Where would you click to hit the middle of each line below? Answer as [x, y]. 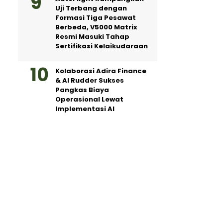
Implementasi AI [85, 109]
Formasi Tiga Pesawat [96, 18]
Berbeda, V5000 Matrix [96, 27]
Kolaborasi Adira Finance [101, 71]
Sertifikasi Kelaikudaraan [102, 46]
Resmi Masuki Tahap [92, 37]
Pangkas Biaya [82, 90]
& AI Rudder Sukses [90, 80]
